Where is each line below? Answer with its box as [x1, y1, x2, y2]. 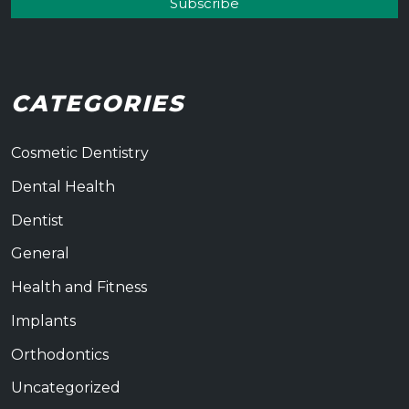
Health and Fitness [11, 278, 147, 297]
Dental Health [11, 177, 115, 195]
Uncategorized [11, 379, 121, 397]
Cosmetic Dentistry [11, 144, 149, 163]
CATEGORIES [11, 89, 184, 118]
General [11, 245, 69, 263]
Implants [11, 311, 76, 330]
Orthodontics [11, 345, 109, 363]
